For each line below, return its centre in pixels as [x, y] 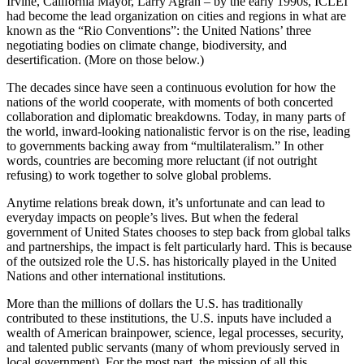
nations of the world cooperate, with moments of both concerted [170, 102]
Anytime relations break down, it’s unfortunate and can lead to [166, 203]
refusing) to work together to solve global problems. [139, 175]
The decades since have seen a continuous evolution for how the [171, 88]
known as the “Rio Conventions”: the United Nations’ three [159, 31]
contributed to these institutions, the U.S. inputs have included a [169, 318]
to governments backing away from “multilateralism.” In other [165, 146]
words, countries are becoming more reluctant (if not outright [162, 161]
